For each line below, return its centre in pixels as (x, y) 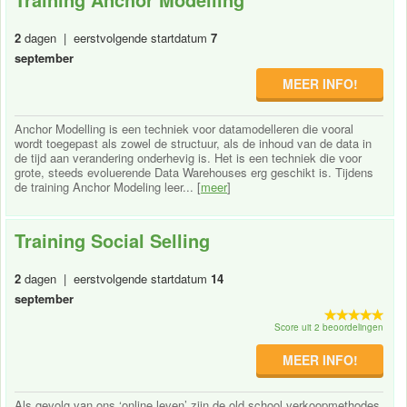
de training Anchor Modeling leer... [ (108, 186)
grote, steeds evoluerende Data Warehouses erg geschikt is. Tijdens (194, 172)
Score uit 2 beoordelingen (329, 327)
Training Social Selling (112, 240)
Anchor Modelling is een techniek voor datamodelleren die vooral (184, 128)
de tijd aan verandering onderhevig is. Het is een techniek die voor (188, 157)
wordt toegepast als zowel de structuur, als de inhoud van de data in (193, 143)
